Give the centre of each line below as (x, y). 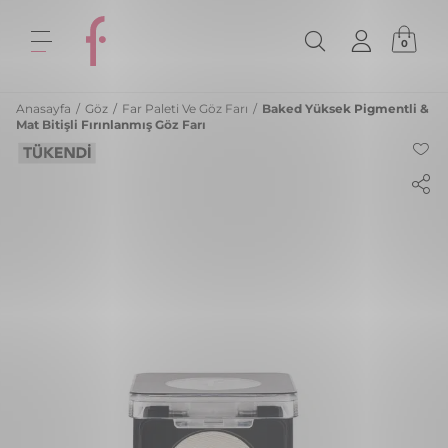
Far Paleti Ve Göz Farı (186, 108)
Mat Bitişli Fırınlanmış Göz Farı (111, 124)
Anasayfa (45, 108)
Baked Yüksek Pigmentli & (345, 108)
